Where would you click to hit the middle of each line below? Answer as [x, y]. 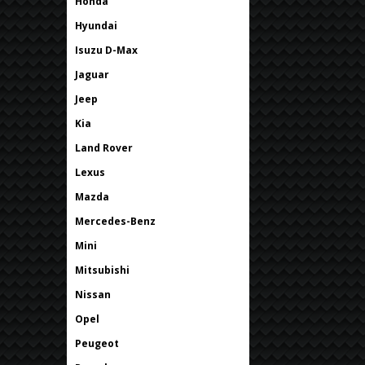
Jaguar [92, 74]
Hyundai [96, 25]
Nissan [93, 294]
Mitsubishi [102, 270]
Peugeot [97, 343]
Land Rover [104, 147]
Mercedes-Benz [115, 221]
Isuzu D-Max [106, 50]
